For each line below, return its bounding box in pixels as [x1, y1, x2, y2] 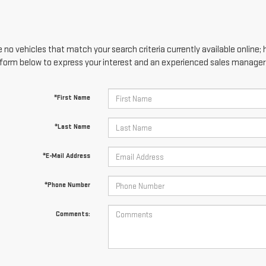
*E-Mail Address [42, 151, 90, 160]
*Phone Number [44, 180, 90, 189]
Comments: [55, 210, 90, 218]
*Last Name [54, 122, 90, 131]
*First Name [53, 93, 90, 102]
